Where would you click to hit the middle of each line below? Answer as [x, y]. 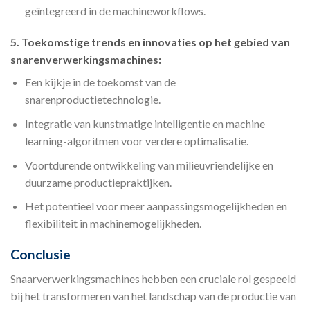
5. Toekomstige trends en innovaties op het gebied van [150, 42]
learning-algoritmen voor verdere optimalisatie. [136, 141]
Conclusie [40, 254]
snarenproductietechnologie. [92, 100]
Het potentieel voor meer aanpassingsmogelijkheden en [156, 206]
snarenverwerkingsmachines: [86, 60]
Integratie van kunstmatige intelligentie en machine [145, 124]
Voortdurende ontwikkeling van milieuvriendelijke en [149, 165]
